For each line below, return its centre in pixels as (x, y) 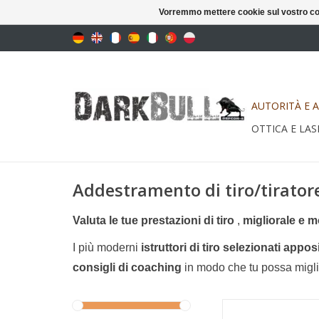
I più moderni (107, 247)
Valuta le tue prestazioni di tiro (153, 220)
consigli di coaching (127, 267)
